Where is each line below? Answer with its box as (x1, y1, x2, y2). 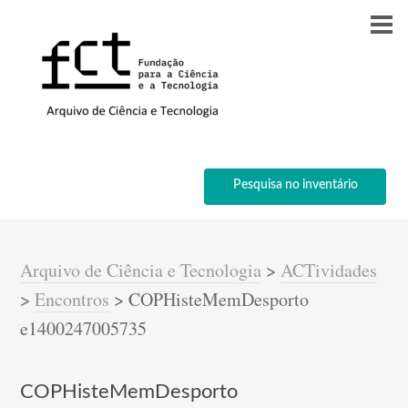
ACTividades (280, 258, 378, 282)
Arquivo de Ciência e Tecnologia (20, 258, 262, 282)
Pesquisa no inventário (232, 178, 358, 191)
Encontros (35, 287, 110, 311)
